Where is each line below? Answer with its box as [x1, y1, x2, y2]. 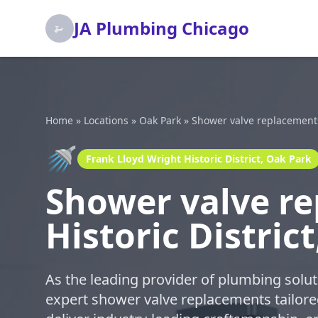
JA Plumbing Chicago [74, 16, 249, 40]
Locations [84, 114, 128, 127]
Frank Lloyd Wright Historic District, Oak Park [86, 152, 312, 165]
